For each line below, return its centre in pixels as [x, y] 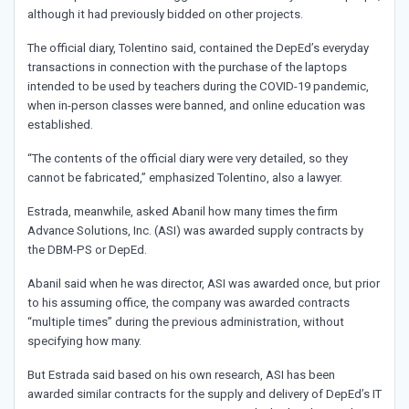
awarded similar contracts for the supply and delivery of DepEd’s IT [204, 394]
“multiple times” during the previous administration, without [186, 322]
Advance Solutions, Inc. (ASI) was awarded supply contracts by [195, 231]
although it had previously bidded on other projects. [165, 15]
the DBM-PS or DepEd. [87, 250]
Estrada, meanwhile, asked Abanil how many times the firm [183, 212]
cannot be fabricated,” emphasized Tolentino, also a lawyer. [185, 178]
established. [60, 125]
